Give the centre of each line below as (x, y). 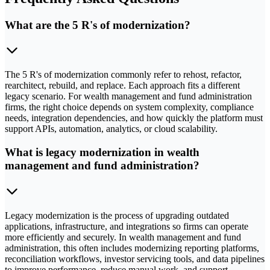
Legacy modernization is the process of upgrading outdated (117, 215)
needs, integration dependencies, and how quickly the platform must (134, 118)
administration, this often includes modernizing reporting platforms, (132, 248)
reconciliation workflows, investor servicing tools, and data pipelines (135, 259)
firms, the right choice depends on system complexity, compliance (129, 107)
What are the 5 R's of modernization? (98, 25)
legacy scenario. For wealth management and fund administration (128, 96)
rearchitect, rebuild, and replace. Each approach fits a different (122, 86)
